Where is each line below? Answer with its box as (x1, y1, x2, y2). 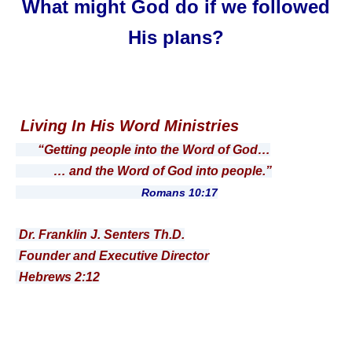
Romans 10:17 (16, 186, 218, 200)
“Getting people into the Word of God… (38, 143, 270, 157)
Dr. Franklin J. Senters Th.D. (16, 228, 185, 242)
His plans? (128, 26, 224, 48)
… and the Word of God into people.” (16, 164, 272, 178)
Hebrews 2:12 (16, 270, 100, 284)
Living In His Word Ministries (16, 117, 239, 135)
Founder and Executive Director (16, 249, 209, 263)
